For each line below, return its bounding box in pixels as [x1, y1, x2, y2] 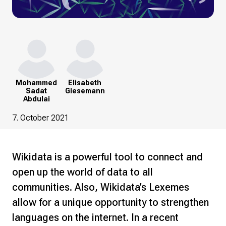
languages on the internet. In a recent [12, 211, 179, 223]
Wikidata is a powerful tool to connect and [12, 151, 203, 163]
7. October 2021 [12, 113, 69, 123]
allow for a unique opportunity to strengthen [12, 196, 211, 208]
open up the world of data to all [12, 166, 153, 178]
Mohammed [16, 79, 57, 87]
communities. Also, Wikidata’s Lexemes [12, 181, 189, 193]
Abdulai [23, 95, 50, 103]
